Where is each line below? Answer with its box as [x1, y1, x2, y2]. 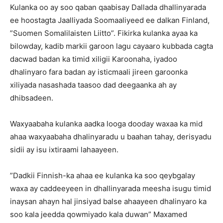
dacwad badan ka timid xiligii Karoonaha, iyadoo [10, 54, 177, 64]
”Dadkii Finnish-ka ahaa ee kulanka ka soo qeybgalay [10, 171, 195, 181]
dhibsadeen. [10, 93, 53, 103]
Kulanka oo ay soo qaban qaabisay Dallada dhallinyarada [10, 2, 206, 12]
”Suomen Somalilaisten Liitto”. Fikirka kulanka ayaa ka [10, 28, 198, 38]
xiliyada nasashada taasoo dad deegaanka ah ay [10, 80, 177, 90]
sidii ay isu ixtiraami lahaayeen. [10, 145, 118, 155]
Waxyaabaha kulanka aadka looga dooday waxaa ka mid [10, 119, 203, 129]
